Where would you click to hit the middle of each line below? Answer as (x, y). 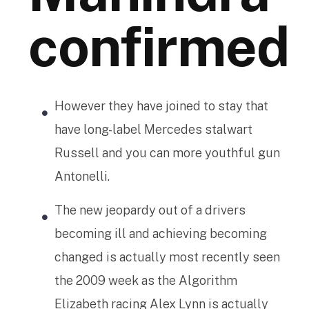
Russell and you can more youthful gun (167, 153)
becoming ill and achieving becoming (161, 233)
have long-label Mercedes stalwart (153, 129)
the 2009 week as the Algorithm (146, 280)
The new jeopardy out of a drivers (150, 210)
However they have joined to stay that (161, 106)
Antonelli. (82, 176)
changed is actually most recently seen (167, 257)
